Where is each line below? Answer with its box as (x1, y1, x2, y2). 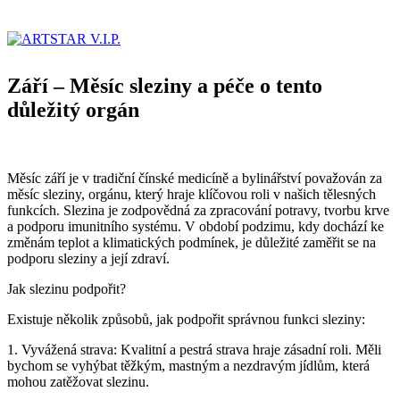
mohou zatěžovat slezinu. (7, 373, 149, 389)
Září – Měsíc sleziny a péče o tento (7, 74, 322, 97)
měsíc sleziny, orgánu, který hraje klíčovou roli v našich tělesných (7, 186, 376, 202)
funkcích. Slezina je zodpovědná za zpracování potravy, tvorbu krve (7, 202, 389, 218)
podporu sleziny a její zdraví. (7, 250, 170, 266)
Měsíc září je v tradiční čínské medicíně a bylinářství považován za (7, 170, 382, 186)
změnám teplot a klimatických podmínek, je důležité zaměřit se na (7, 234, 376, 250)
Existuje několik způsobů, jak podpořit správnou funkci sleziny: (7, 311, 365, 327)
